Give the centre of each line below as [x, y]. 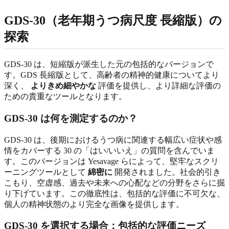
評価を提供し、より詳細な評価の [158, 86]
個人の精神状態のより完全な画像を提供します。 [94, 204]
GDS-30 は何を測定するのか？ [71, 118]
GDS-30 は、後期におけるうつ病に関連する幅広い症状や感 [113, 140]
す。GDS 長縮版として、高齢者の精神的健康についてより [112, 75]
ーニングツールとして [46, 172]
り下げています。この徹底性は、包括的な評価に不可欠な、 [114, 193]
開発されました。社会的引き [167, 172]
